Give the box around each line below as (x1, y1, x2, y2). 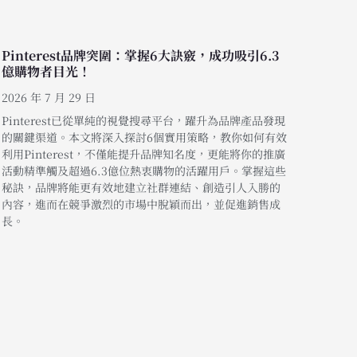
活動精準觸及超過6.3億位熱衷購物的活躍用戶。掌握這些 (2, 162, 286, 178)
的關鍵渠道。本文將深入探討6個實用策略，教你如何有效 (2, 128, 287, 145)
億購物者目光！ (2, 61, 91, 80)
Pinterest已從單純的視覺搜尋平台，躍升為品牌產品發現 (2, 112, 285, 128)
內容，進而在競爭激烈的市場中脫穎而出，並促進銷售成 (2, 195, 280, 212)
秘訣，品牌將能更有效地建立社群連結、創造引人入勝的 (2, 178, 280, 195)
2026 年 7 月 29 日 (2, 88, 96, 105)
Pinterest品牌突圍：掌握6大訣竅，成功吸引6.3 (2, 45, 279, 65)
